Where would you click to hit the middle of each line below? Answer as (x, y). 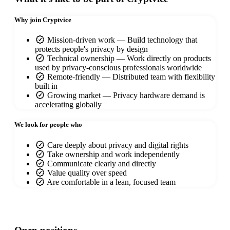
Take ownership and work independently (113, 154)
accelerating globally (68, 105)
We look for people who (48, 125)
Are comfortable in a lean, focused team (111, 182)
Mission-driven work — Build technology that (122, 40)
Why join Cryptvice (43, 20)
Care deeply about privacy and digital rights (118, 145)
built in (46, 86)
